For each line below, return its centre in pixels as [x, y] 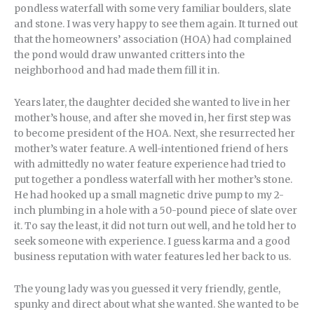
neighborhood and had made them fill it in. [117, 70]
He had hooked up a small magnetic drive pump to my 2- [149, 195]
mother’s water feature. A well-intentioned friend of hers [151, 149]
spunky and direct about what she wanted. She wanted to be [156, 304]
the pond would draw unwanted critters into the [129, 55]
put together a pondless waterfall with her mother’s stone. [153, 179]
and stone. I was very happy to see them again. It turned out [156, 24]
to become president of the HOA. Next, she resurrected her [155, 133]
